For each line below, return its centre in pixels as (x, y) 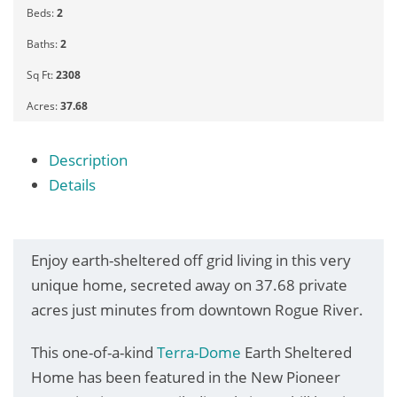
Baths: (43, 43)
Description (88, 160)
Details (72, 184)
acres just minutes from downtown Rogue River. (197, 309)
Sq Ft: (41, 74)
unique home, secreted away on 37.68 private (189, 284)
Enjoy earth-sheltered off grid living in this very (191, 260)
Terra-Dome (199, 352)
